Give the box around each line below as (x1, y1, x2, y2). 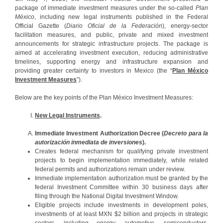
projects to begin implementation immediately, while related (35, 157, 208, 164)
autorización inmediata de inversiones (35, 139, 142, 146)
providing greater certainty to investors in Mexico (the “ (15, 67, 173, 75)
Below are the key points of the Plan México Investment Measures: (15, 94, 193, 102)
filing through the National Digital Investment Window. (35, 193, 179, 200)
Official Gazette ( (15, 22, 66, 30)
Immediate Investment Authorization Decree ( (35, 130, 164, 137)
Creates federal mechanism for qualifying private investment (35, 148, 208, 155)
